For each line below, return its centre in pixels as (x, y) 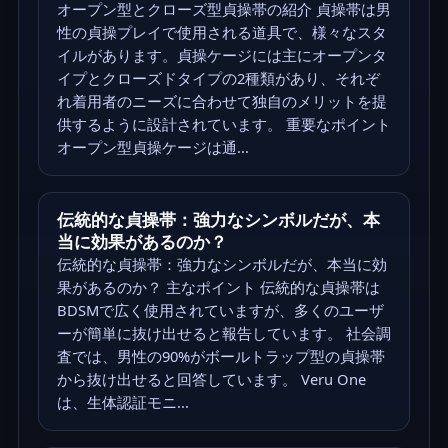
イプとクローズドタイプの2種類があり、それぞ (218, 78)
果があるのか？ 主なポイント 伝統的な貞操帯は (218, 287)
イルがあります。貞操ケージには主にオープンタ (221, 55)
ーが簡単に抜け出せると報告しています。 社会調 (223, 333)
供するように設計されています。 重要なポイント (223, 124)
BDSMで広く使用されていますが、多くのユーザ (220, 310)
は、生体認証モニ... (122, 402)
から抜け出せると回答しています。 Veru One (211, 379)
